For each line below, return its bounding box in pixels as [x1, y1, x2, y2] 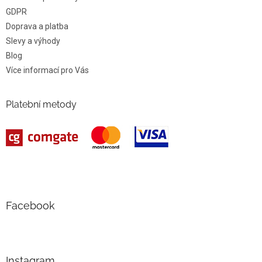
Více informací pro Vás [6, 65, 89, 75]
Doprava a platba [6, 21, 68, 31]
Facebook [6, 199, 55, 212]
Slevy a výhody [6, 36, 60, 46]
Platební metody [6, 98, 77, 110]
